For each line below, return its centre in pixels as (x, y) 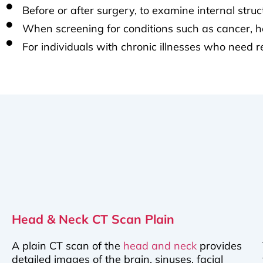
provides (219, 246)
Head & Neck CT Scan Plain (93, 219)
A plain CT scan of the (68, 246)
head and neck (160, 246)
